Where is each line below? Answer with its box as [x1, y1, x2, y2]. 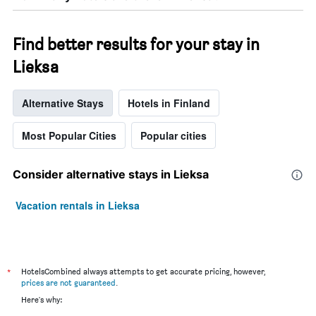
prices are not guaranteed [21, 277, 116, 288]
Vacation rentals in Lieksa [16, 198, 140, 213]
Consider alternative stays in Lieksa [13, 167, 209, 182]
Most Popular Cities [22, 128, 116, 143]
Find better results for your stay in [13, 34, 260, 55]
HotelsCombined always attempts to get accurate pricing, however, [21, 266, 265, 277]
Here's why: [21, 294, 62, 305]
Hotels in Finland [128, 96, 210, 111]
